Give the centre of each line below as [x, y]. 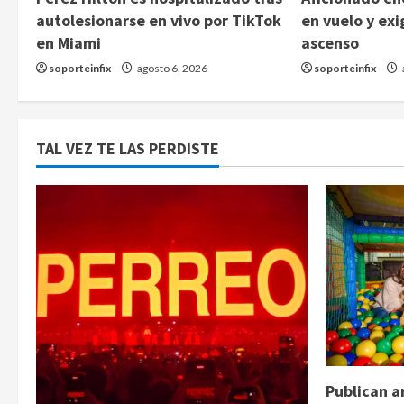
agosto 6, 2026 [171, 68]
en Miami [69, 42]
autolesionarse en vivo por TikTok [159, 20]
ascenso [331, 42]
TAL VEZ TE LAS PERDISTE [128, 149]
